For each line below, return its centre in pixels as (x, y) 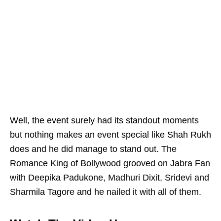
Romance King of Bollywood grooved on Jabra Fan (110, 164)
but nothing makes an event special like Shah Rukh (110, 135)
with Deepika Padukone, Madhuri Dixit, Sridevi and (110, 178)
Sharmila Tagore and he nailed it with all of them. (106, 192)
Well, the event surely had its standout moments (104, 121)
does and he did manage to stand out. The (93, 149)
